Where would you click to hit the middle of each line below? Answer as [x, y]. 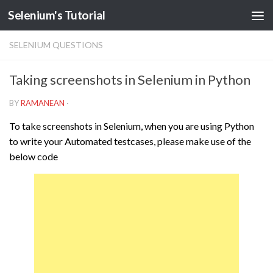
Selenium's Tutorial [57, 15]
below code [34, 156]
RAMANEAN [43, 103]
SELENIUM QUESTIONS [56, 45]
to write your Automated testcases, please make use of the [130, 141]
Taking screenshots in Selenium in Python [130, 80]
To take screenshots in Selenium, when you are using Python [132, 126]
